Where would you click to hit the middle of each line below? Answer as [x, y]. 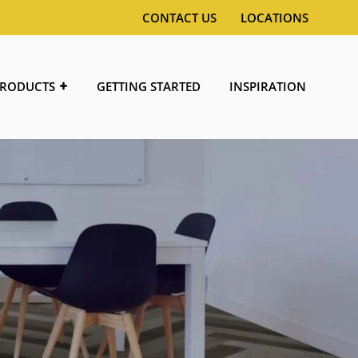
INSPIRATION [268, 86]
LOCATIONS [274, 18]
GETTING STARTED [149, 86]
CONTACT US [179, 18]
